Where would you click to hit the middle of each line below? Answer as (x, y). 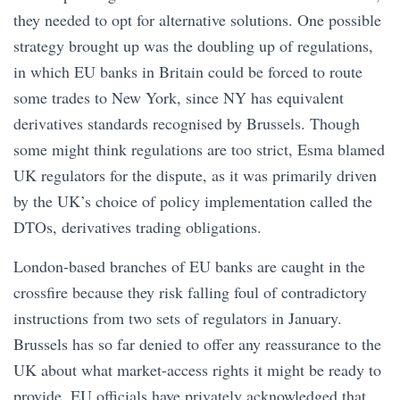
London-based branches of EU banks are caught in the (189, 266)
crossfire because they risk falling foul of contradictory (190, 292)
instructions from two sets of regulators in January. (178, 317)
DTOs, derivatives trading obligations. (137, 226)
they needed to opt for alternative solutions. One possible (197, 19)
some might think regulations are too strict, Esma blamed (199, 149)
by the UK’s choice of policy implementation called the (193, 200)
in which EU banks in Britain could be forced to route (188, 71)
